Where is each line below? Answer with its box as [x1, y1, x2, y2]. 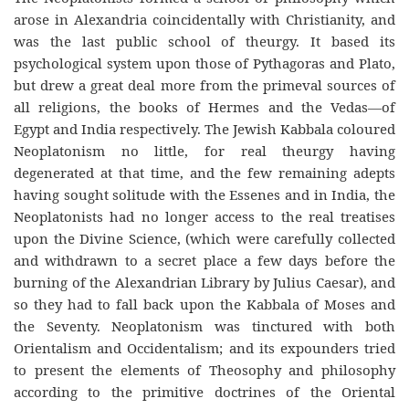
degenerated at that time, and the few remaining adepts [14, 163, 395, 182]
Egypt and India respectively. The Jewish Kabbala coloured [14, 120, 395, 138]
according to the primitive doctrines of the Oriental [14, 383, 395, 401]
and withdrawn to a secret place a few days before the [14, 251, 395, 269]
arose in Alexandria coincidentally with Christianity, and [14, 10, 395, 28]
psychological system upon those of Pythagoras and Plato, [14, 54, 395, 72]
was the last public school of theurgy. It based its [14, 32, 395, 50]
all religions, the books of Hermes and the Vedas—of [14, 98, 395, 116]
